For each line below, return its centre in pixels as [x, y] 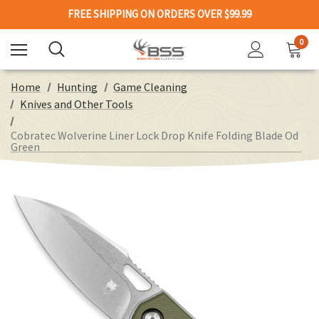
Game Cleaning [151, 87]
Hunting [77, 87]
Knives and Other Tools [76, 104]
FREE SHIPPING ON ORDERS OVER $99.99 [159, 14]
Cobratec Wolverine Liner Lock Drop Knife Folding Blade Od [155, 135]
